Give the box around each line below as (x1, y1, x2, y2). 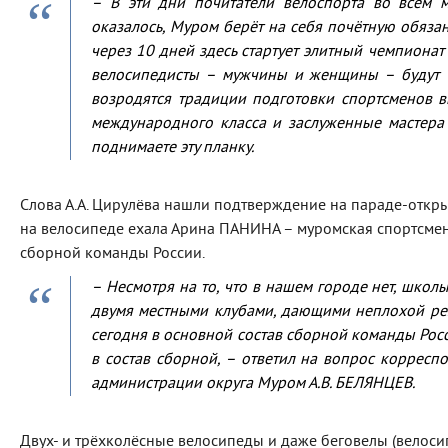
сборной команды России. (20, 244, 205, 264)
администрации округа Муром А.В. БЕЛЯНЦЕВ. (91, 374, 415, 394)
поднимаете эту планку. (91, 138, 254, 158)
